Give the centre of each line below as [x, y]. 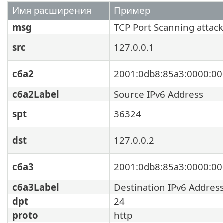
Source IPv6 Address [159, 94]
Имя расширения [52, 10]
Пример [132, 10]
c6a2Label [36, 94]
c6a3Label [36, 187]
